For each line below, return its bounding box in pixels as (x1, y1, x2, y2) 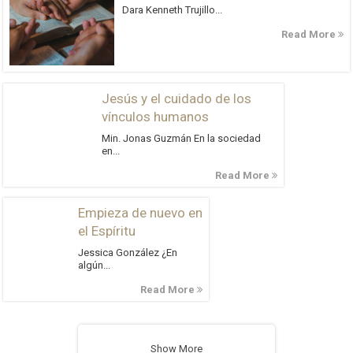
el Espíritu (78, 222, 136, 239)
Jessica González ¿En (78, 246, 178, 258)
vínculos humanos (102, 108, 209, 124)
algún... (78, 258, 111, 271)
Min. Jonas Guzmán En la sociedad (102, 132, 261, 144)
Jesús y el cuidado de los (102, 90, 251, 106)
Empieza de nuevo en (78, 204, 203, 221)
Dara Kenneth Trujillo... (122, 3, 223, 16)
